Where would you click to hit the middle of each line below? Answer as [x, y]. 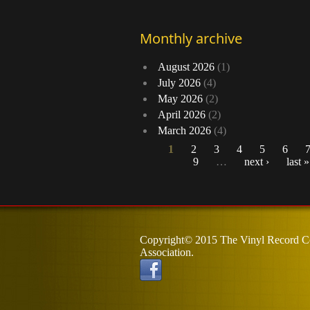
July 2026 [179, 83]
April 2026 [182, 115]
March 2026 [184, 131]
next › [256, 162]
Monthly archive [191, 39]
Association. [167, 253]
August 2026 [186, 67]
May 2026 [180, 99]
